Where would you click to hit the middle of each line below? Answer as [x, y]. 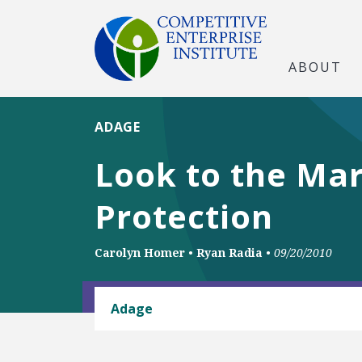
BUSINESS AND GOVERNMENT [188, 297]
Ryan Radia [229, 253]
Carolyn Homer [140, 253]
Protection [184, 216]
